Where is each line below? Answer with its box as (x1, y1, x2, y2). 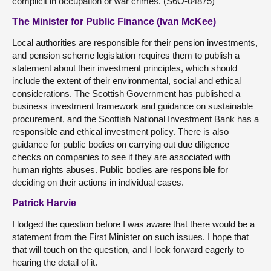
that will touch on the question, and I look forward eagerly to (12, 244, 244, 255)
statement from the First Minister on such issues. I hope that (12, 232, 249, 242)
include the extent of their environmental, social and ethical (12, 76, 241, 86)
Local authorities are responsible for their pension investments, (12, 38, 258, 48)
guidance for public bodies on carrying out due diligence (12, 139, 229, 149)
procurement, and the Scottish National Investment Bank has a (12, 114, 259, 124)
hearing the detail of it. (12, 257, 97, 267)
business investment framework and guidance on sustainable (12, 101, 253, 111)
